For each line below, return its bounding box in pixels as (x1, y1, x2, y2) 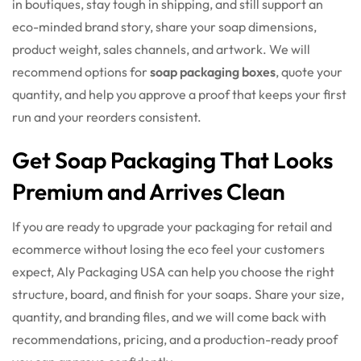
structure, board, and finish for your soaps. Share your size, (12, 286, 344, 303)
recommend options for (12, 64, 150, 81)
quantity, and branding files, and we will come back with (12, 309, 326, 326)
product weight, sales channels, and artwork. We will (12, 41, 310, 58)
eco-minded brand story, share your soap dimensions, (12, 19, 317, 35)
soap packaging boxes (150, 64, 276, 81)
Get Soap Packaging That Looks (12, 146, 333, 175)
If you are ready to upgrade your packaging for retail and (12, 218, 332, 235)
